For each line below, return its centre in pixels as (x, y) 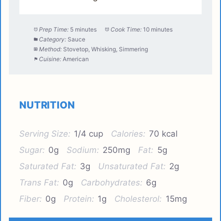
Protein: (79, 199)
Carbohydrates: (112, 182)
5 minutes (84, 30)
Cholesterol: (138, 199)
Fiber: (31, 199)
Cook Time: (126, 30)
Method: (51, 49)
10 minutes (158, 30)
